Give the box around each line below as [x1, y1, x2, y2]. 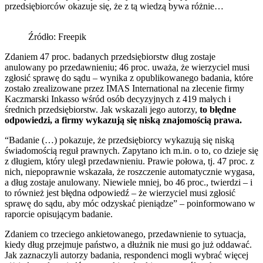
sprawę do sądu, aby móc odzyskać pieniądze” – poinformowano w [5, 198, 255, 208]
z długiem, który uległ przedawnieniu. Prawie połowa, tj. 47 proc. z [5, 156, 254, 166]
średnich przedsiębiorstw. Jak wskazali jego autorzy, [5, 104, 200, 114]
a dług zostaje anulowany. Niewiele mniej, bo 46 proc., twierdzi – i [5, 177, 252, 187]
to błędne [200, 104, 236, 114]
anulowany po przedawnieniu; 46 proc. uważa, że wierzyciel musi [5, 62, 249, 72]
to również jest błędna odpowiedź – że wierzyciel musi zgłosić [5, 187, 235, 198]
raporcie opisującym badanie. [5, 208, 113, 219]
